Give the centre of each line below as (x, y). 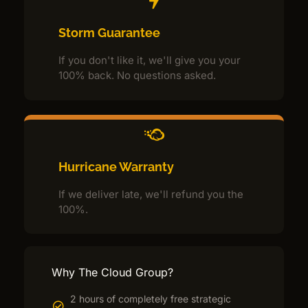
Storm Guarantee (109, 33)
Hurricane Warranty (116, 166)
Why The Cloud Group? (112, 273)
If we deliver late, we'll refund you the (151, 194)
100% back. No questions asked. (137, 76)
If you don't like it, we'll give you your (150, 60)
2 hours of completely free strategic (151, 299)
